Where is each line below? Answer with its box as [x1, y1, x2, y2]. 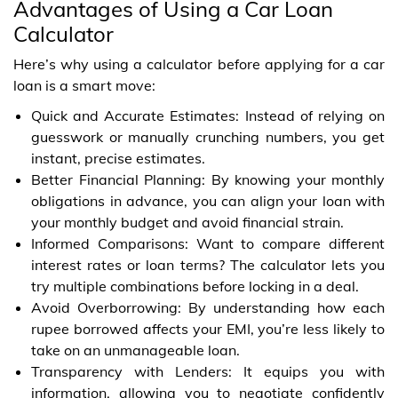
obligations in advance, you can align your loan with [31, 191, 385, 210]
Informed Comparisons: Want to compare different [31, 234, 385, 252]
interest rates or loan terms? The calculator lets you [31, 255, 385, 274]
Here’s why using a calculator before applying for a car [13, 54, 385, 73]
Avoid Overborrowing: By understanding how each [31, 298, 385, 316]
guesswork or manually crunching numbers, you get [31, 127, 385, 146]
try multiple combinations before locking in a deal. [31, 276, 359, 295]
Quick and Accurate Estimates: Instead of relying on [31, 106, 385, 124]
